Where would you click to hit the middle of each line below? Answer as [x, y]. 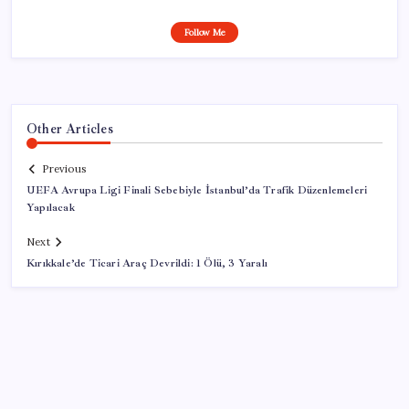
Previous [64, 169]
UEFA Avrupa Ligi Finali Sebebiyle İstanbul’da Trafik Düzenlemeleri [197, 191]
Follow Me [204, 32]
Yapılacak [51, 208]
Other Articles [70, 128]
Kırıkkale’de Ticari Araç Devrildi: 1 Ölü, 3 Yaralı [147, 264]
